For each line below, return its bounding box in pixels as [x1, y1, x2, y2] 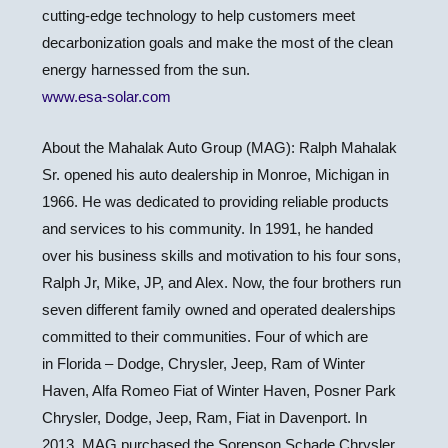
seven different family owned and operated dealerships [42, 301, 397, 318]
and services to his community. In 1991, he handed [42, 220, 374, 237]
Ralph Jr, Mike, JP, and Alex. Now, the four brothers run [42, 274, 402, 291]
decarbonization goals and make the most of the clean [42, 34, 394, 51]
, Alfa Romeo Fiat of [85, 382, 218, 399]
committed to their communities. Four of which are [42, 328, 369, 345]
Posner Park [314, 382, 397, 399]
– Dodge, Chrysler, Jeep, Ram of [101, 355, 324, 372]
